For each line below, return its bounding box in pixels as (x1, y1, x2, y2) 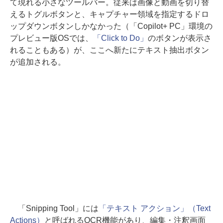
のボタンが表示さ (147, 33, 212, 42)
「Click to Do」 (93, 33, 148, 42)
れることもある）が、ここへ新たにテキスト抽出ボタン (10, 45, 209, 54)
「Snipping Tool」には (10, 204, 99, 213)
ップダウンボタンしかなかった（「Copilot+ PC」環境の (10, 21, 213, 30)
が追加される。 (10, 57, 66, 66)
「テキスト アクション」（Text (98, 204, 211, 213)
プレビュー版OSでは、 (10, 33, 93, 42)
